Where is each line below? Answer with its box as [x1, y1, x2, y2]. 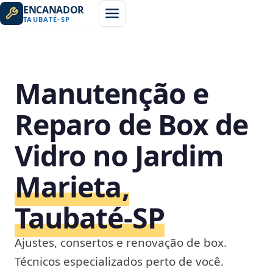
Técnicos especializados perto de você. [15, 253, 224, 269]
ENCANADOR [23, 2, 85, 16]
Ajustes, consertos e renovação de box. [15, 235, 227, 250]
